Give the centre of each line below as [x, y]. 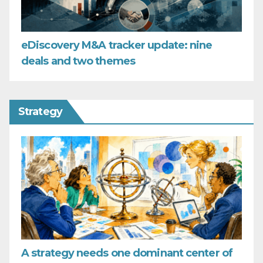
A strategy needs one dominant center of [127, 253]
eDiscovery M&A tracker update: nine [117, 45]
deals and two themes [78, 61]
